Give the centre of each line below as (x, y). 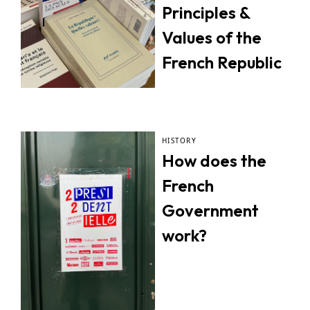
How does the (214, 160)
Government (210, 210)
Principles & (206, 12)
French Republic (222, 62)
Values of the (212, 37)
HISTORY (179, 140)
